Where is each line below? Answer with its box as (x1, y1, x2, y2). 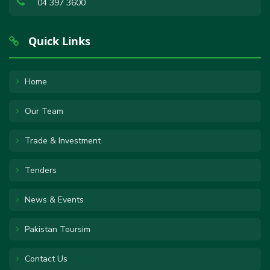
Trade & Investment (25, 134, 101, 146)
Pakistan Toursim (25, 223, 90, 235)
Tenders (25, 164, 57, 176)
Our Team (25, 105, 63, 117)
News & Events (25, 193, 84, 206)
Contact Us (25, 253, 67, 265)
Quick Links (25, 33, 90, 48)
